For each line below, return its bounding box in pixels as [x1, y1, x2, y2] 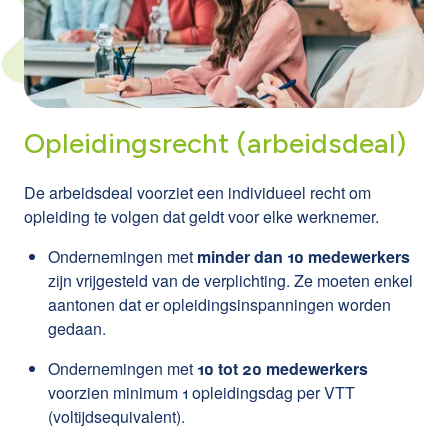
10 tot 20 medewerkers [197, 356, 368, 380]
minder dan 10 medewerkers [197, 244, 410, 268]
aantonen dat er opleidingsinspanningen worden [48, 292, 391, 316]
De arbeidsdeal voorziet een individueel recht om [24, 180, 371, 204]
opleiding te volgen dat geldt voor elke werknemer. [24, 204, 379, 228]
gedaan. [48, 316, 106, 340]
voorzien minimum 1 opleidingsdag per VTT [48, 380, 355, 404]
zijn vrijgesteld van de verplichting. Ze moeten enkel [48, 268, 413, 292]
